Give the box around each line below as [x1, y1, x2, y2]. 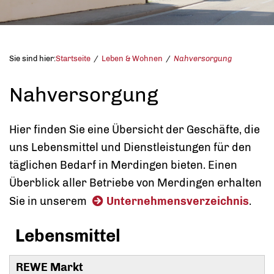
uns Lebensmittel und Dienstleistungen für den [9, 141, 251, 155]
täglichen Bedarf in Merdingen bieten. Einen [9, 158, 237, 172]
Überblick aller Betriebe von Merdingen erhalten [9, 176, 262, 190]
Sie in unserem [9, 194, 89, 209]
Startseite [56, 53, 91, 63]
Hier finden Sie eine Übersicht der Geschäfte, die [9, 123, 260, 137]
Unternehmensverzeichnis [106, 194, 249, 209]
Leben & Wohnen [102, 53, 163, 63]
